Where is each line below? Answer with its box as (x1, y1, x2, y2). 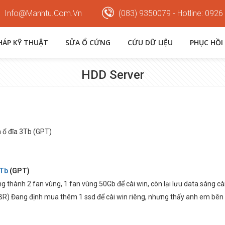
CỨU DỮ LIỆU (128, 38, 173, 47)
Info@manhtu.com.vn (3, 9, 82, 18)
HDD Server (81, 68, 144, 82)
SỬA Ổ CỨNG (65, 38, 110, 47)
